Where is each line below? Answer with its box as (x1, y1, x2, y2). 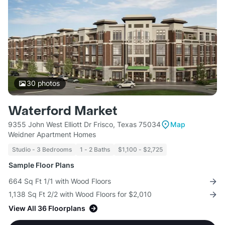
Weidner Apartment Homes (8, 130, 96, 139)
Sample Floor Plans (9, 161, 74, 170)
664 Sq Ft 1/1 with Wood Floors (9, 177, 111, 186)
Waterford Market (8, 103, 118, 120)
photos (35, 79, 60, 88)
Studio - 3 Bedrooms (12, 146, 72, 154)
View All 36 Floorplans (9, 204, 85, 213)
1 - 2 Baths (80, 146, 110, 154)
